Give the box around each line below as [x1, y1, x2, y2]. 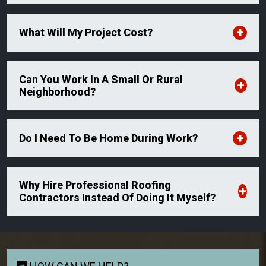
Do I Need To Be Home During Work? [19, 132, 198, 145]
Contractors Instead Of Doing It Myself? [19, 191, 216, 204]
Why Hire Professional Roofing [19, 178, 171, 191]
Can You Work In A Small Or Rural [19, 72, 183, 85]
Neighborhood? [19, 85, 96, 98]
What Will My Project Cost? [19, 26, 153, 39]
